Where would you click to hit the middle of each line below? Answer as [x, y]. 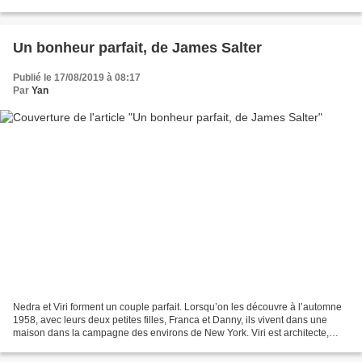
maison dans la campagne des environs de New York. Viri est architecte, [171, 333]
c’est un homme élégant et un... [81, 345]
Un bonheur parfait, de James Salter [137, 48]
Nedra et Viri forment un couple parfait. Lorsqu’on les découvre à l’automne [177, 307]
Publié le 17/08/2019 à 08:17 [77, 78]
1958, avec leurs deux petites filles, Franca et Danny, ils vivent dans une [170, 320]
